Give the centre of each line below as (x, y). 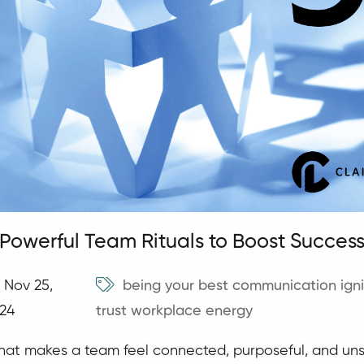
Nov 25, (28, 286)
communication (285, 286)
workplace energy (192, 312)
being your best (176, 286)
